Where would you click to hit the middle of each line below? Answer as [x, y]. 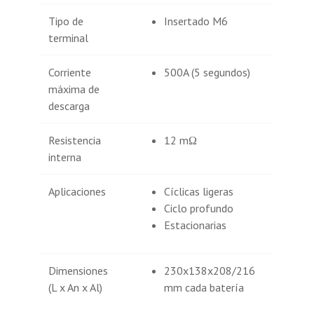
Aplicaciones [77, 192]
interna [65, 157]
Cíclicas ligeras [199, 192]
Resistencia [75, 141]
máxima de [74, 89]
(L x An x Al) [76, 288]
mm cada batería [204, 288]
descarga [69, 106]
